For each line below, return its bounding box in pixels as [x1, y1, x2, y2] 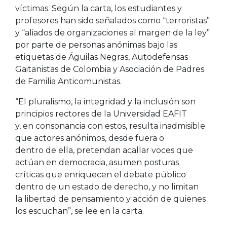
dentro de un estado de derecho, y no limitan [15, 181, 199, 192]
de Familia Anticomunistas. [15, 76, 122, 86]
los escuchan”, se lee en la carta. [15, 206, 144, 216]
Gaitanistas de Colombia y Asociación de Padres [15, 64, 204, 74]
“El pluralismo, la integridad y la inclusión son [15, 96, 196, 106]
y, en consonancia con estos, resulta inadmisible [15, 121, 205, 131]
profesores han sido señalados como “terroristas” [15, 15, 210, 25]
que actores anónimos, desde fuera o [15, 133, 164, 143]
